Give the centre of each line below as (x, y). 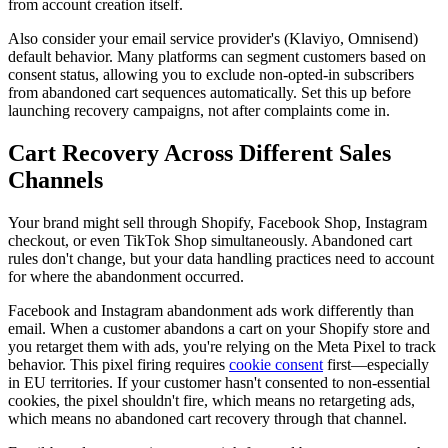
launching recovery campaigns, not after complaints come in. (199, 110)
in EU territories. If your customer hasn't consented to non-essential (219, 382)
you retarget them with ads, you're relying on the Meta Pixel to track (222, 346)
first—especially (376, 364)
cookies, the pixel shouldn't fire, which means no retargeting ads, (211, 400)
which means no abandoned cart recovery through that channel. (207, 418)
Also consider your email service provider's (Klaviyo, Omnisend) (213, 38)
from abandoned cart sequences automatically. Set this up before (209, 92)
